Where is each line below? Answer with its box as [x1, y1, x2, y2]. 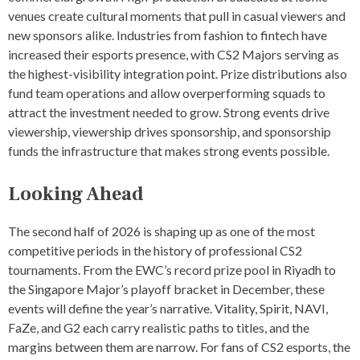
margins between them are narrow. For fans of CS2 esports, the [8, 338, 350, 354]
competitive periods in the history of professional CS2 [8, 242, 302, 258]
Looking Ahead [8, 181, 144, 207]
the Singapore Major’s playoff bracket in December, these [8, 280, 325, 297]
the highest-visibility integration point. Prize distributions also [8, 65, 347, 81]
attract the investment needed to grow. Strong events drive [8, 104, 329, 120]
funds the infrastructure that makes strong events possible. [8, 142, 329, 158]
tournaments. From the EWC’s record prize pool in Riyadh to [8, 261, 336, 277]
